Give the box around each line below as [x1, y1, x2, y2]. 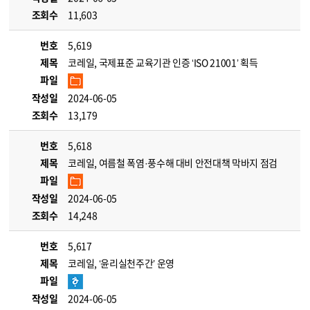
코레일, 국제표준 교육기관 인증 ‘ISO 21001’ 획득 [68, 55, 258, 69]
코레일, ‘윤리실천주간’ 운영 [68, 256, 174, 270]
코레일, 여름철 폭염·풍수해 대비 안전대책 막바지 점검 [68, 156, 277, 170]
